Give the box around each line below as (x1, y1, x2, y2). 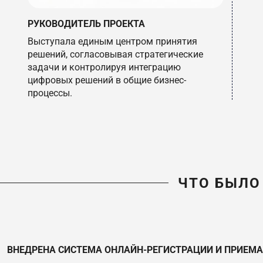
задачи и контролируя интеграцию (28, 61, 181, 73)
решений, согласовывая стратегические (28, 48, 203, 60)
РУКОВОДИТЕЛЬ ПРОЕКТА (28, 18, 145, 29)
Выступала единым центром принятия (28, 35, 197, 47)
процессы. (28, 87, 72, 99)
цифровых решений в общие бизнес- (28, 74, 186, 86)
